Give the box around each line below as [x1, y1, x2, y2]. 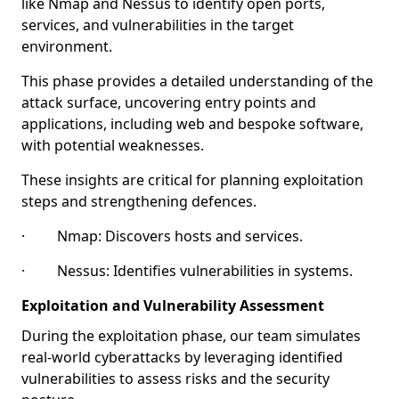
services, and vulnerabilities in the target [21, 15, 294, 35]
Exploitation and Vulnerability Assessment [21, 296, 324, 315]
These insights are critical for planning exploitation [21, 170, 363, 190]
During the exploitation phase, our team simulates [21, 326, 361, 346]
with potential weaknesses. [21, 135, 204, 155]
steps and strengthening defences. [21, 191, 256, 211]
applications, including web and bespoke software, [21, 114, 363, 134]
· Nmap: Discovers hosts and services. [21, 226, 303, 246]
